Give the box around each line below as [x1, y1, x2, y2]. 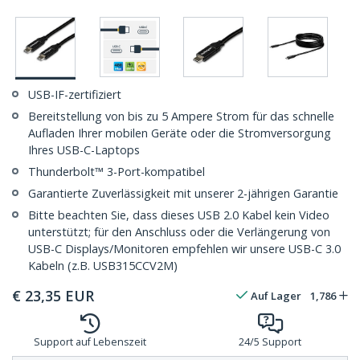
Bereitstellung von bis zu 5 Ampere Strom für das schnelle [28, 108, 334, 125]
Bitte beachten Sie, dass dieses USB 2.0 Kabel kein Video [28, 207, 329, 223]
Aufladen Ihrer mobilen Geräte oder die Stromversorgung [28, 125, 331, 141]
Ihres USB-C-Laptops [28, 142, 140, 158]
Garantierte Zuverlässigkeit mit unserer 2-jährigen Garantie [28, 186, 338, 202]
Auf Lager [251, 288, 301, 304]
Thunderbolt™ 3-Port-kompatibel [28, 164, 205, 180]
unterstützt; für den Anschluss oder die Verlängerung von [28, 224, 330, 240]
